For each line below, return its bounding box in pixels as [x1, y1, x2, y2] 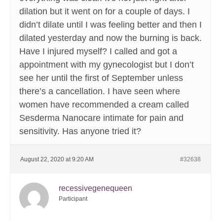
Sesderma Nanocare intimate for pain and [19, 113, 184, 123]
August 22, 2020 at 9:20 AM [20, 156, 94, 163]
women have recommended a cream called [19, 100, 189, 110]
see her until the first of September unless [19, 73, 183, 83]
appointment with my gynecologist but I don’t [19, 60, 194, 70]
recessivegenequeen [59, 184, 132, 193]
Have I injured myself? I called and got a [19, 46, 177, 57]
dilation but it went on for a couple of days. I [19, 6, 190, 17]
